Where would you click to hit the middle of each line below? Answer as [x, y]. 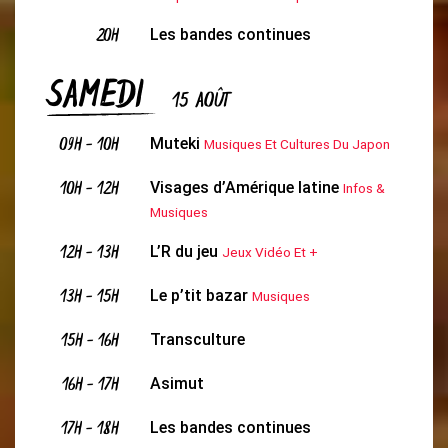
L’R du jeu [183, 251]
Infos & [363, 188]
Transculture [197, 339]
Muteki [174, 143]
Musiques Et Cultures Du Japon [296, 144]
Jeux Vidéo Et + [269, 252]
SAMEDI [101, 98]
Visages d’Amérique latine [244, 187]
